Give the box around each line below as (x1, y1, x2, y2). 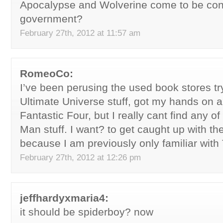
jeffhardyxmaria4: (20, 192, 109, 204)
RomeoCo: (20, 68, 73, 79)
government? (20, 13, 83, 24)
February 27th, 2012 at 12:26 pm (20, 152, 141, 162)
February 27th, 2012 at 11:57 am (20, 28, 140, 38)
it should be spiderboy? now (20, 206, 153, 218)
